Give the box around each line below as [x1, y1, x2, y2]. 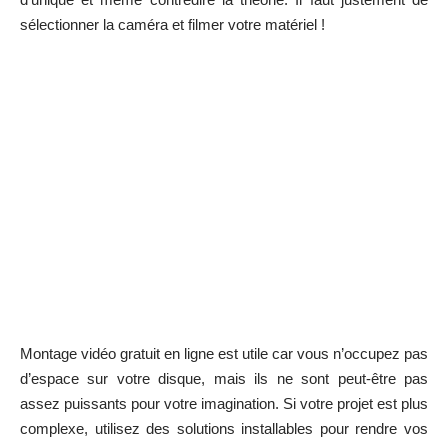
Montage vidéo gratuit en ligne [20, 344, 214, 362]
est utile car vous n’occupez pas [214, 344, 428, 362]
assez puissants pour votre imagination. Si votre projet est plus [20, 394, 428, 412]
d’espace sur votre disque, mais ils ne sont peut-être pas [20, 369, 428, 387]
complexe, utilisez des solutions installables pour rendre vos [20, 419, 428, 437]
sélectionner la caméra [20, 15, 168, 33]
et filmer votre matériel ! [168, 15, 325, 33]
